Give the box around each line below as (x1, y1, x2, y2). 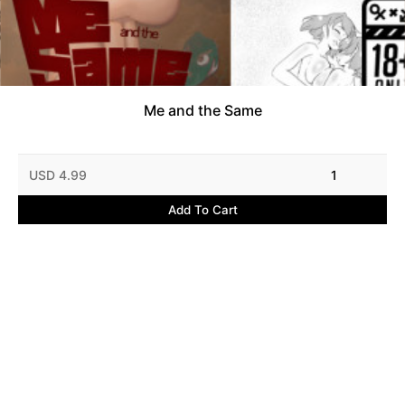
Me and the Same (143, 101, 262, 119)
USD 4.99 (29, 167, 88, 184)
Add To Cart (167, 202, 238, 218)
